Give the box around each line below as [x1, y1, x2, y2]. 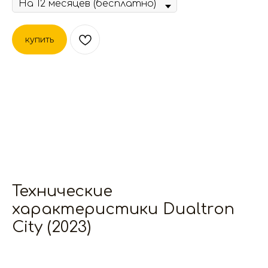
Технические [12, 182, 112, 200]
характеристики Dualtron [12, 200, 234, 218]
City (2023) [12, 218, 91, 236]
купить [25, 34, 54, 45]
